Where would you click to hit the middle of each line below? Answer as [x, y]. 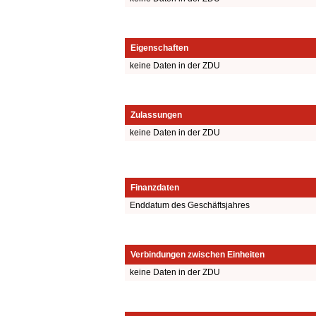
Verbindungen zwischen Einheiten [197, 255]
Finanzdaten [155, 188]
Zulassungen [156, 115]
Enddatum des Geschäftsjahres [190, 206]
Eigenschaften [159, 48]
